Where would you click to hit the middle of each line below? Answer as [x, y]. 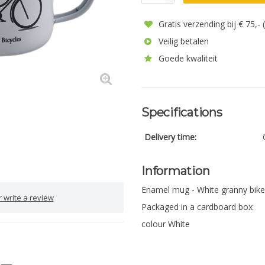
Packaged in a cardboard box [197, 207]
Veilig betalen [182, 41]
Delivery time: [170, 137]
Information [176, 171]
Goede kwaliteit [187, 58]
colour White [166, 224]
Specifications [182, 112]
